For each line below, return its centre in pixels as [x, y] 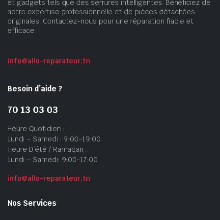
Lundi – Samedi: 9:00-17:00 [53, 159]
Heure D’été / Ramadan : [48, 149]
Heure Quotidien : [36, 128]
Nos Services [32, 203]
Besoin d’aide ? [35, 88]
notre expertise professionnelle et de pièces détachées [101, 12]
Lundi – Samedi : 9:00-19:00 [54, 139]
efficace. [22, 30]
